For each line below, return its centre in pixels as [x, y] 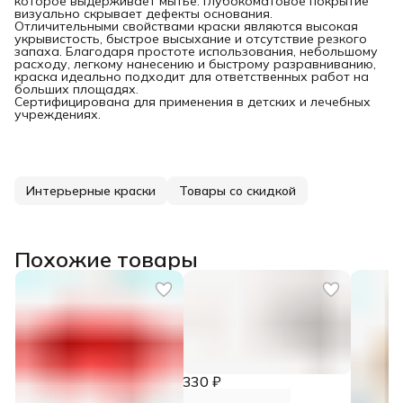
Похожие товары [106, 259]
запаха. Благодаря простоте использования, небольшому [196, 51]
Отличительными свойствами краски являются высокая [186, 26]
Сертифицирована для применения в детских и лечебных [193, 101]
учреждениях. [58, 114]
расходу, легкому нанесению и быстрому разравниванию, [195, 63]
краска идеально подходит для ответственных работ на [192, 76]
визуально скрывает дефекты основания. [143, 13]
